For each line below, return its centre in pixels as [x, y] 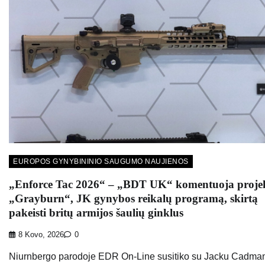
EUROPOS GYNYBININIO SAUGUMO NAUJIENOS [101, 161]
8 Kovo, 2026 [41, 235]
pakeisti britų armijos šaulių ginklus [96, 212]
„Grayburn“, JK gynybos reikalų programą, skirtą [133, 198]
